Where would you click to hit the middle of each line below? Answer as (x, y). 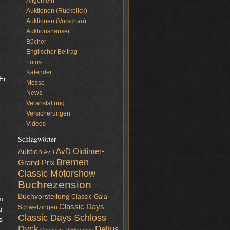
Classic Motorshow (57, 173)
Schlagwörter (37, 139)
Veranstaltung (45, 103)
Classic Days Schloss (62, 218)
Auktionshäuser (48, 31)
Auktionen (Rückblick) (56, 11)
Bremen (73, 162)
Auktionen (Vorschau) (56, 21)
